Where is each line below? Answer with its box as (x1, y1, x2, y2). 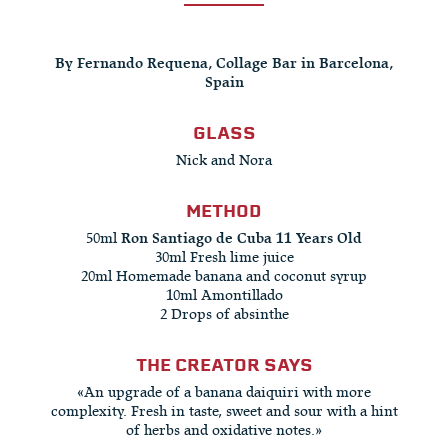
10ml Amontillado (165, 286, 283, 305)
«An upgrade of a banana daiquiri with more (77, 383, 371, 402)
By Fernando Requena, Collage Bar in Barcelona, (55, 54, 393, 73)
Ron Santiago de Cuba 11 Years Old (121, 229, 362, 248)
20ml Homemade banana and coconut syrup (81, 267, 367, 286)
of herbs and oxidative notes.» (126, 421, 322, 440)
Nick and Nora (176, 151, 272, 170)
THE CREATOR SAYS (135, 353, 313, 377)
